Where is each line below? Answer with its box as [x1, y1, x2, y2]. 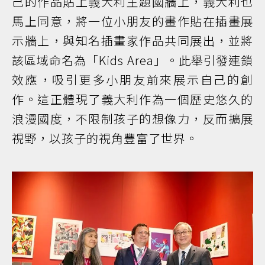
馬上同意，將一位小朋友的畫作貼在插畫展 [12, 12, 253, 30]
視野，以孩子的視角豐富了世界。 [12, 129, 198, 147]
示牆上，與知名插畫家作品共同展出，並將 [12, 31, 253, 49]
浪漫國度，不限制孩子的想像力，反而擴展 [12, 109, 253, 127]
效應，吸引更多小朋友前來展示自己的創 [12, 70, 253, 88]
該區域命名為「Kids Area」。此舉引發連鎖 [12, 51, 253, 69]
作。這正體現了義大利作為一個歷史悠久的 [12, 90, 253, 108]
